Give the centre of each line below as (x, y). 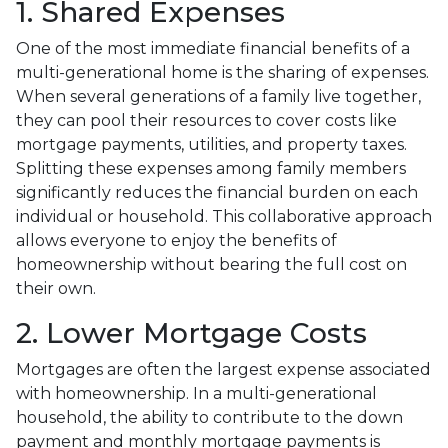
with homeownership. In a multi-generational (196, 393)
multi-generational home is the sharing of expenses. (222, 72)
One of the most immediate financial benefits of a (213, 48)
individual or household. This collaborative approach (224, 216)
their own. (56, 288)
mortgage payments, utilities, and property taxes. (211, 144)
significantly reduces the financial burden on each (217, 192)
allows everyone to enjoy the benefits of (176, 240)
